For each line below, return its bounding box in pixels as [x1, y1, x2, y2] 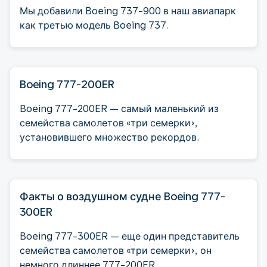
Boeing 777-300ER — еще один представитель [20, 230, 240, 242]
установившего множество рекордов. [20, 131, 199, 143]
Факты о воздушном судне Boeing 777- [20, 190, 225, 203]
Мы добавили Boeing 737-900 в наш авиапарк [20, 5, 236, 17]
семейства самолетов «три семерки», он [20, 244, 212, 256]
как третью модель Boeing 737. [20, 19, 168, 31]
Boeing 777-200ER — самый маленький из [20, 103, 219, 114]
